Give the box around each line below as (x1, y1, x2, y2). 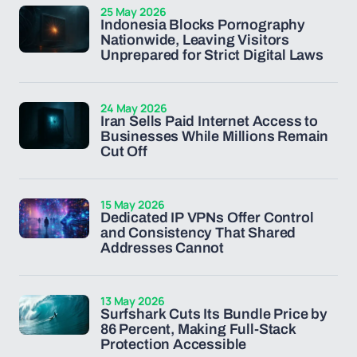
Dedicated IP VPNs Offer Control (100, 210, 314, 226)
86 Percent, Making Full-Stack (100, 321, 296, 337)
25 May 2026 (100, 4, 167, 19)
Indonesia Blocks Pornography (100, 17, 305, 33)
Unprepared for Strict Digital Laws (100, 47, 324, 63)
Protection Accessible (100, 336, 247, 352)
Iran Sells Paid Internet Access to (100, 113, 318, 129)
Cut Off (100, 143, 147, 159)
